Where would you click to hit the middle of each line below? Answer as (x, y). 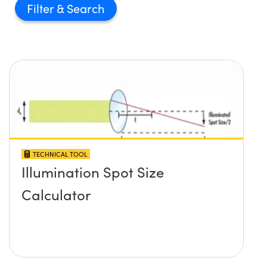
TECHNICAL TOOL (60, 154)
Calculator (56, 194)
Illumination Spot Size (93, 171)
